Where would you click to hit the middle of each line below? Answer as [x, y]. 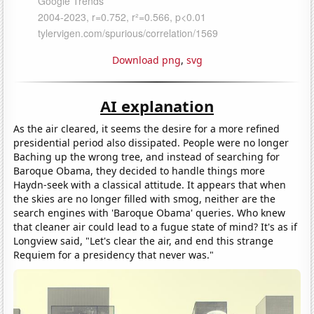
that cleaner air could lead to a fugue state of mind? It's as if [156, 226]
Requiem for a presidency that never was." [114, 254]
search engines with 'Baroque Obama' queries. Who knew [150, 212]
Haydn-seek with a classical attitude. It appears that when [150, 184]
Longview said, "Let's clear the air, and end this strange [144, 240]
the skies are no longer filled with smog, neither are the [145, 198]
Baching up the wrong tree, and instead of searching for [147, 156]
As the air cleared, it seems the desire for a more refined [147, 128]
